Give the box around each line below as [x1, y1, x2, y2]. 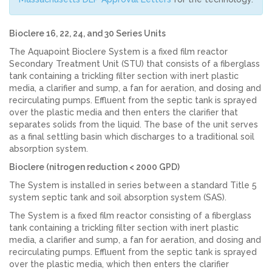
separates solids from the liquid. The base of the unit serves [9, 120, 258, 129]
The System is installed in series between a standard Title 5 [9, 180, 257, 190]
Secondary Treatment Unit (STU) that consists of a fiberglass [9, 59, 260, 69]
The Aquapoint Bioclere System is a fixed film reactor [9, 47, 228, 56]
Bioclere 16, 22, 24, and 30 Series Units [9, 29, 166, 38]
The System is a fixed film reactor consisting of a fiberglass [9, 211, 251, 220]
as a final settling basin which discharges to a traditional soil [9, 132, 254, 141]
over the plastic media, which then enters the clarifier [9, 259, 229, 269]
